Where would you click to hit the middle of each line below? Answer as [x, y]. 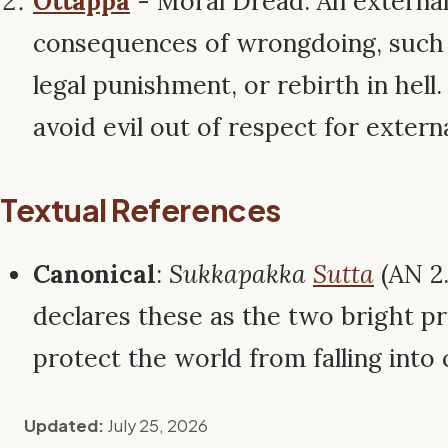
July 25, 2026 [157, 426]
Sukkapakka [241, 274]
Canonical [94, 274]
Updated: [62, 426]
